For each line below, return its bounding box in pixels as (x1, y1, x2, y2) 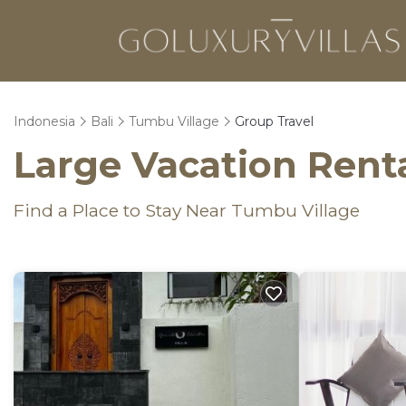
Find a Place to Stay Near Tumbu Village (14, 199, 360, 221)
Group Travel (235, 113, 314, 130)
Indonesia (14, 113, 75, 130)
